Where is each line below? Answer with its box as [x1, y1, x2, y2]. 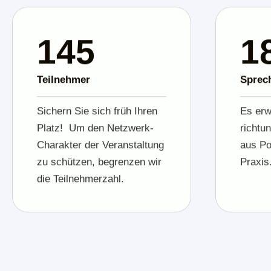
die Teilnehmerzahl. [37, 172, 127, 184]
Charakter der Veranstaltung [37, 139, 164, 151]
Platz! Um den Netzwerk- [37, 122, 154, 134]
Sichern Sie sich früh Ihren [37, 105, 157, 117]
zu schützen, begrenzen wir [37, 155, 162, 168]
